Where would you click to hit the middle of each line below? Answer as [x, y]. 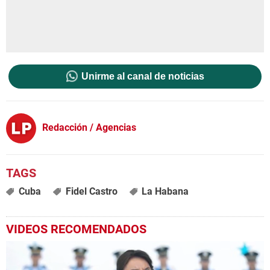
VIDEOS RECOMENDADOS [76, 229]
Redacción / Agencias [89, 127]
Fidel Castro [91, 192]
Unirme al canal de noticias [143, 77]
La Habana [165, 192]
